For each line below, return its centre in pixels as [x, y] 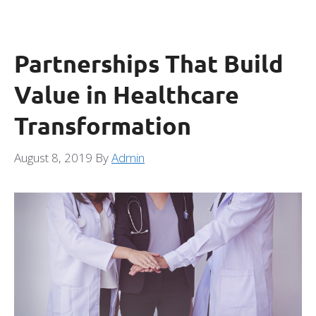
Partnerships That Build [149, 63]
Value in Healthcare [127, 94]
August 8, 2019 [53, 157]
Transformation [103, 125]
